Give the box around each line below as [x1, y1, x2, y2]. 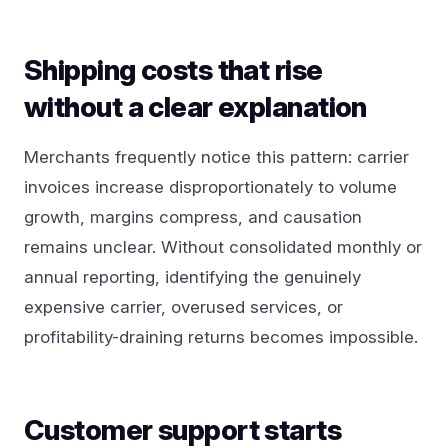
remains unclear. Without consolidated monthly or [24, 236, 422, 257]
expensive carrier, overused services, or [24, 296, 343, 317]
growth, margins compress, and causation [24, 206, 362, 227]
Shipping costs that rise [24, 52, 323, 87]
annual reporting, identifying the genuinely [24, 266, 361, 287]
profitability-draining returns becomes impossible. [24, 326, 418, 347]
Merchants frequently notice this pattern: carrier [24, 146, 409, 167]
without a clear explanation [24, 89, 367, 124]
